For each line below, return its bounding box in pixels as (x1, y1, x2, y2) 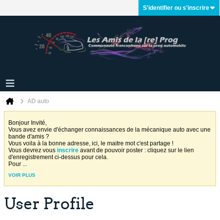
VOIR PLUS (8, 172, 35, 178)
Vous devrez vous (8, 147, 57, 154)
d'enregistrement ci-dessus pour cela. (8, 154, 111, 161)
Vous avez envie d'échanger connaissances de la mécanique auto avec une (8, 126, 211, 133)
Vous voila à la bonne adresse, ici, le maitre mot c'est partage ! (8, 140, 173, 147)
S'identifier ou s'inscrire (143, 4, 209, 11)
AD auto (27, 98, 49, 105)
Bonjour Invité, (8, 119, 50, 126)
